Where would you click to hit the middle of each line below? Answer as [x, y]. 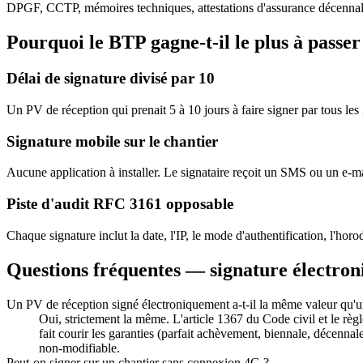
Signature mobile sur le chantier [112, 141]
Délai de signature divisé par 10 [111, 79]
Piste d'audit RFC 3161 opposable [120, 204]
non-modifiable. [79, 348]
